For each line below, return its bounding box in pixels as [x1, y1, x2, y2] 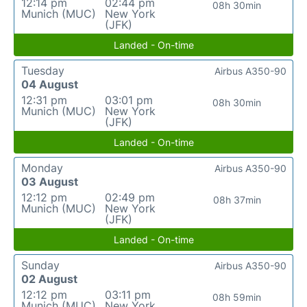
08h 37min [212, 194, 261, 206]
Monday [21, 161, 63, 175]
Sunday [21, 258, 60, 272]
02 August [21, 272, 77, 286]
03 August [21, 175, 78, 188]
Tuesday [21, 64, 64, 77]
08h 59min [212, 291, 262, 303]
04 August [21, 77, 78, 91]
